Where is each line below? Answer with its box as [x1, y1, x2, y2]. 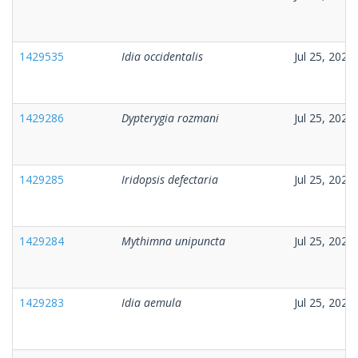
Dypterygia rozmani [121, 109, 219, 125]
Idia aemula [121, 294, 181, 310]
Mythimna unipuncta [121, 233, 225, 249]
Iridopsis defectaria [121, 171, 218, 187]
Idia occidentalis [121, 48, 203, 64]
